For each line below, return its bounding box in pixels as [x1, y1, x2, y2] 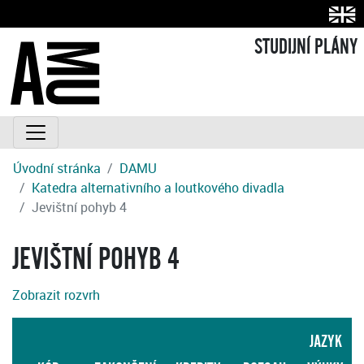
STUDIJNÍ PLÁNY [254, 36, 357, 59]
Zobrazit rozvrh [12, 286, 100, 305]
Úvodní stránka [13, 159, 101, 178]
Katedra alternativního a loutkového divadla [32, 179, 284, 197]
